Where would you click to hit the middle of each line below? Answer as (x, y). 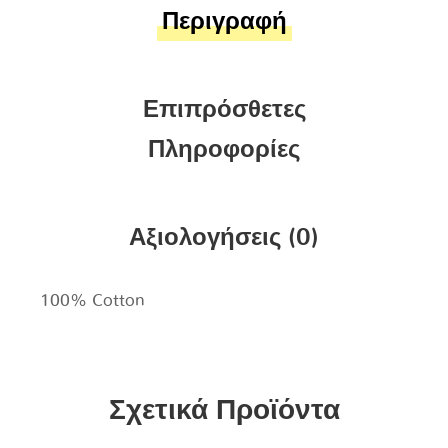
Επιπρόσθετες (224, 110)
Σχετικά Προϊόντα (224, 411)
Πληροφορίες (224, 150)
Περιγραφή (224, 22)
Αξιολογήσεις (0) (224, 238)
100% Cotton (92, 301)
